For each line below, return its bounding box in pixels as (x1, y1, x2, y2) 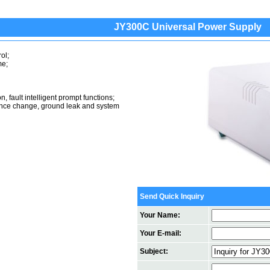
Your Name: (140, 211, 180, 219)
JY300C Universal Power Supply (114, 22, 262, 32)
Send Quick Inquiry (140, 192, 204, 201)
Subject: (140, 247, 168, 256)
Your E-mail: (140, 229, 181, 237)
